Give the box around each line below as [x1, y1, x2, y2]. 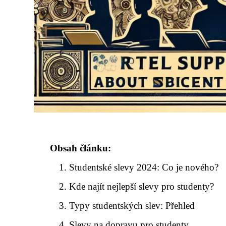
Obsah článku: [50, 143, 111, 153]
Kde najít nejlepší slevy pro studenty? [69, 181, 214, 192]
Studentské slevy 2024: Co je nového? [69, 162, 219, 173]
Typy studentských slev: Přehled [69, 200, 195, 211]
